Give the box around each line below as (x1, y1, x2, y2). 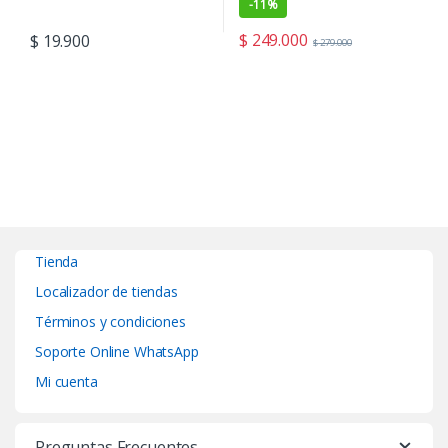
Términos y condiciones (35, 311, 186, 331)
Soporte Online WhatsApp (35, 341, 199, 361)
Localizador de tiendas (35, 281, 178, 301)
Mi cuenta (35, 371, 98, 391)
